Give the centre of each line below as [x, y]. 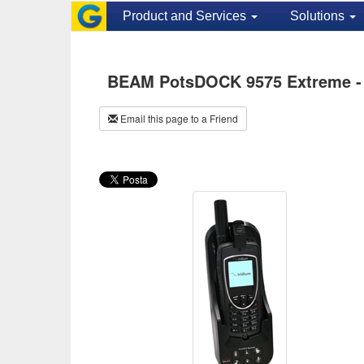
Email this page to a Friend [178, 118]
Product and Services [186, 16]
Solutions [318, 16]
